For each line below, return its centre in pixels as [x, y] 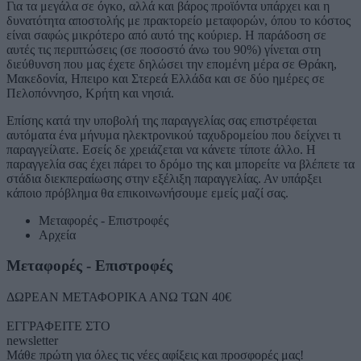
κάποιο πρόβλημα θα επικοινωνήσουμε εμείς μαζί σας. [147, 193]
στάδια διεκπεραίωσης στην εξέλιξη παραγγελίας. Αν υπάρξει [164, 178]
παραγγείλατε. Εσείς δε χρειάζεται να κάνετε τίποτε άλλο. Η [161, 149]
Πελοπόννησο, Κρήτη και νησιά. [90, 93]
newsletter [32, 341]
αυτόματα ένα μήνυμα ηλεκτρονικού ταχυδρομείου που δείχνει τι [174, 135]
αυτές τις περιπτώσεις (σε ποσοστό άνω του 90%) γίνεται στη [164, 49]
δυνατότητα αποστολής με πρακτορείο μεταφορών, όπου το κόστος [178, 20]
